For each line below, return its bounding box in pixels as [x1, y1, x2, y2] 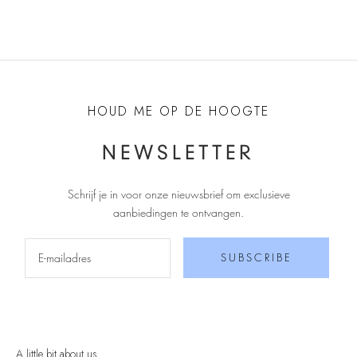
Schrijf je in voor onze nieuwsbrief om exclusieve [67, 186, 290, 202]
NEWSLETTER [102, 144, 255, 164]
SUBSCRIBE [220, 249, 292, 265]
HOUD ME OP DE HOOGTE [88, 101, 269, 120]
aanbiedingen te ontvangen [113, 204, 241, 220]
